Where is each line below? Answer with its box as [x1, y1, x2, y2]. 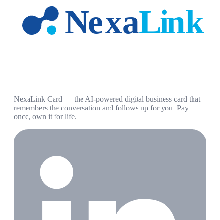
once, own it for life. [14, 112, 77, 121]
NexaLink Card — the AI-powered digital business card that [14, 94, 200, 103]
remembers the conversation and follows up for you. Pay [14, 103, 189, 112]
